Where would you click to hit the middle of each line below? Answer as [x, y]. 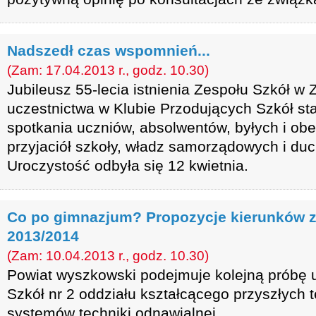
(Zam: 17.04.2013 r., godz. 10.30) [108, 70]
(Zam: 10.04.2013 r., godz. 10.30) [108, 256]
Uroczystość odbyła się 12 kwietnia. [128, 165]
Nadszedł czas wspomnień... [109, 50]
